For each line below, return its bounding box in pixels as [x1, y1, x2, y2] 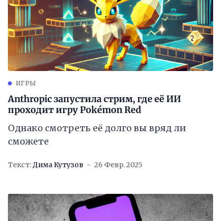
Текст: [8, 160, 31, 170]
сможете [8, 136, 49, 147]
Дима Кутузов [33, 160, 83, 170]
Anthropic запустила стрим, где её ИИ [8, 93, 181, 105]
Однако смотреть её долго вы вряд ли [8, 122, 186, 134]
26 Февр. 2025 [94, 160, 143, 170]
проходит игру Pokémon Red [8, 104, 141, 116]
